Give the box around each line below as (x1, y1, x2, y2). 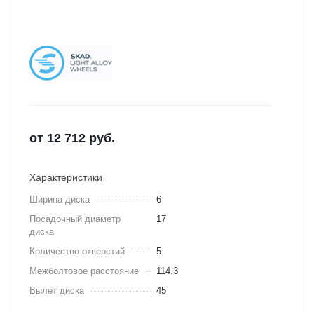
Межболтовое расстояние (29, 266, 139, 276)
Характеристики (29, 172, 102, 183)
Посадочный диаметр (29, 214, 121, 224)
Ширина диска (29, 194, 90, 205)
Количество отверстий (29, 246, 125, 257)
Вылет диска (29, 285, 84, 296)
